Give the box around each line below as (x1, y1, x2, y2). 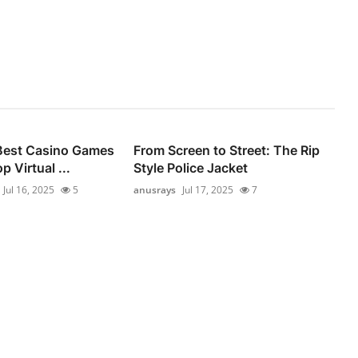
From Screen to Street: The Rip (133, 142, 320, 159)
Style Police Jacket (133, 160, 249, 177)
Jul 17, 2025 (182, 183, 234, 197)
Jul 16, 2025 (2, 183, 54, 197)
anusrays (133, 183, 177, 197)
